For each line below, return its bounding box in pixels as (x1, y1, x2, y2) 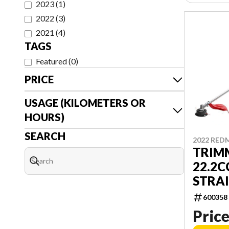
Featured (36, 56, 67, 66)
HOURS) (25, 111, 64, 123)
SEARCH (25, 130, 65, 142)
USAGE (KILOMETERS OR (25, 97, 146, 109)
